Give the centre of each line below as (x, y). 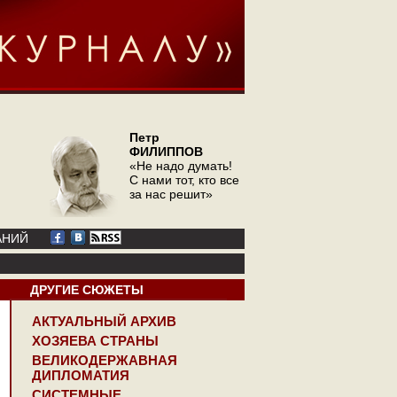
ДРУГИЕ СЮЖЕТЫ (87, 290)
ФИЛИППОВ (166, 152)
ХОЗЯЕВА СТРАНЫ (95, 341)
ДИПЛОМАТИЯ (81, 375)
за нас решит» (171, 194)
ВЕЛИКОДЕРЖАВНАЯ (105, 360)
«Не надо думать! (181, 166)
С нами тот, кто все (184, 180)
